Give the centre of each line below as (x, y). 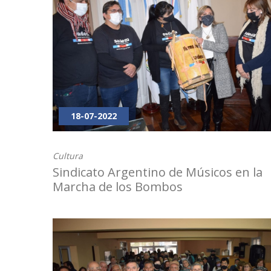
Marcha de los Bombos (118, 187)
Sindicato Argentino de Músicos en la (158, 172)
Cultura (68, 156)
